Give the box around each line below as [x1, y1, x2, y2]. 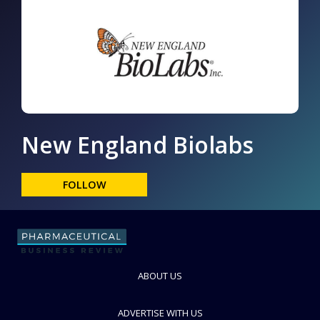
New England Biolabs [21, 129, 254, 160]
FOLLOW [62, 177, 106, 191]
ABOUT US [138, 269, 182, 283]
